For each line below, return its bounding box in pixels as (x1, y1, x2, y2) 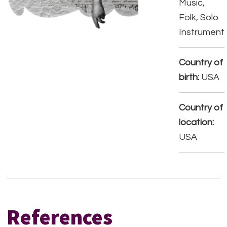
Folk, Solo (179, 13, 219, 22)
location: (179, 118, 214, 127)
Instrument (179, 27, 225, 37)
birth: (179, 72, 200, 82)
